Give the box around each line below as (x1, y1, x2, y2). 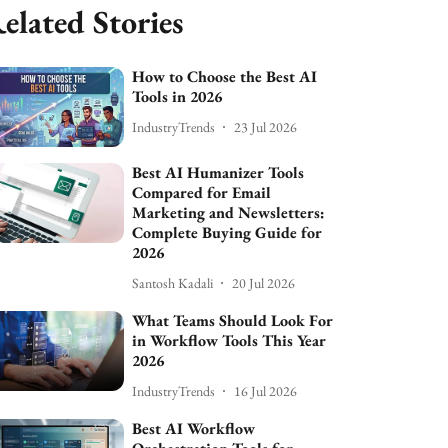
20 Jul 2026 (232, 273, 296, 292)
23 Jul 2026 (234, 117, 298, 136)
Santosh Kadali (132, 273, 214, 292)
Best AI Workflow (132, 418, 256, 440)
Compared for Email (132, 182, 272, 204)
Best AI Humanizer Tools (132, 162, 305, 184)
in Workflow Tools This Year (132, 330, 327, 352)
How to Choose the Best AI (132, 66, 318, 87)
